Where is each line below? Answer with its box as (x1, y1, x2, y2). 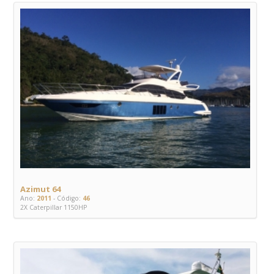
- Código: (51, 193, 81, 202)
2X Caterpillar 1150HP (20, 202, 87, 212)
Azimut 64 (20, 183, 61, 194)
